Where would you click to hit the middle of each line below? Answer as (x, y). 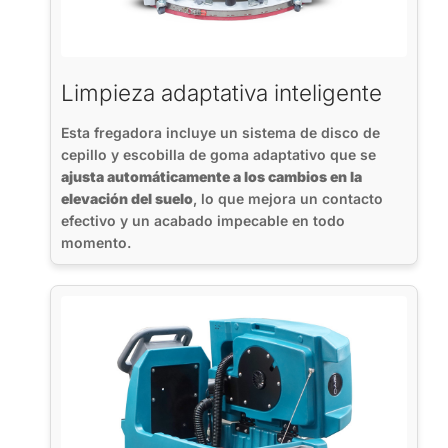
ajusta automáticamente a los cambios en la (211, 177)
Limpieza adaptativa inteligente (221, 93)
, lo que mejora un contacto (288, 199)
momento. (96, 243)
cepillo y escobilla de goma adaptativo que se (218, 155)
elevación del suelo (127, 199)
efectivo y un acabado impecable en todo (203, 221)
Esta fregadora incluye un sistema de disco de (220, 133)
